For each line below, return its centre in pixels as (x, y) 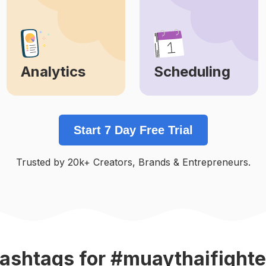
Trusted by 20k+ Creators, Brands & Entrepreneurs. (133, 162)
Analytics (53, 72)
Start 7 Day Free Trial (133, 130)
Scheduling (192, 72)
